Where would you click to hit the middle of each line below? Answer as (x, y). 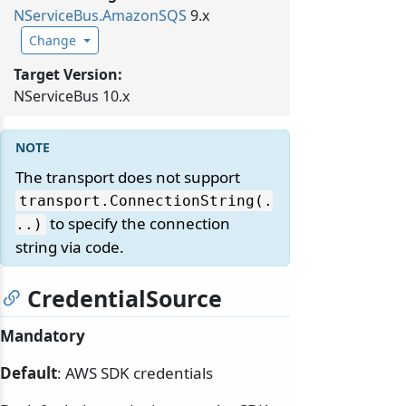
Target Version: (68, 75)
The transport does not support (128, 178)
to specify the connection (138, 224)
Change (53, 41)
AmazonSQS (145, 16)
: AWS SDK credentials (135, 373)
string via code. (70, 247)
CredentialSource (125, 299)
